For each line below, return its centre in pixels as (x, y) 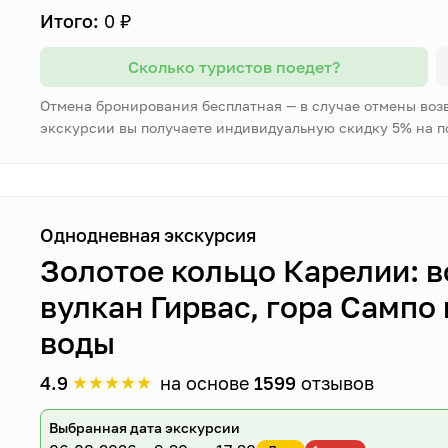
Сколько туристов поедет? (233, 67)
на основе (207, 383)
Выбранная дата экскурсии (145, 427)
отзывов (335, 383)
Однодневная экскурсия (148, 235)
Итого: (70, 21)
